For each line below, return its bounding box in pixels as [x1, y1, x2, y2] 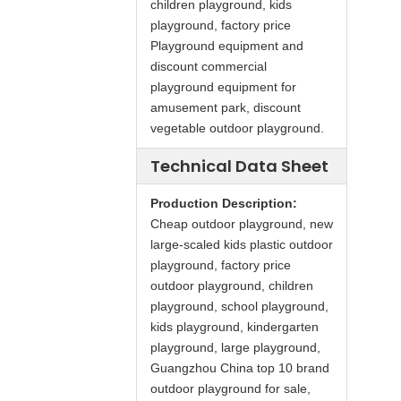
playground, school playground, [150, 299, 328, 313]
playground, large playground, [150, 340, 320, 354]
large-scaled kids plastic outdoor [150, 237, 333, 252]
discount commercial [150, 59, 267, 73]
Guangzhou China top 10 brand [150, 361, 329, 375]
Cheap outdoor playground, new [150, 217, 333, 231]
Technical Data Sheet [150, 155, 328, 177]
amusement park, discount [150, 100, 301, 115]
